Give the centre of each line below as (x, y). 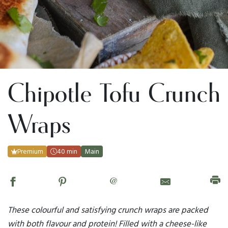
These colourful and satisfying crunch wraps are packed (108, 209)
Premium (31, 151)
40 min (67, 151)
